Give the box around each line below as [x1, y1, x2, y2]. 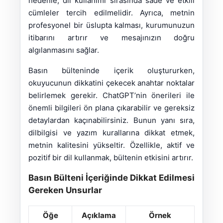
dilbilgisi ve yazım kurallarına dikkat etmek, [28, 128, 195, 138]
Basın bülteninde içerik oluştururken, [28, 66, 195, 76]
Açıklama [82, 211, 116, 221]
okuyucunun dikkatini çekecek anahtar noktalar [28, 78, 195, 88]
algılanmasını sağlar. [28, 45, 99, 55]
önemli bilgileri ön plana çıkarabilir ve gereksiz [28, 103, 195, 113]
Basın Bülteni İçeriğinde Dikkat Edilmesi [28, 173, 195, 183]
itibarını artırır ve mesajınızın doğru [28, 33, 195, 43]
